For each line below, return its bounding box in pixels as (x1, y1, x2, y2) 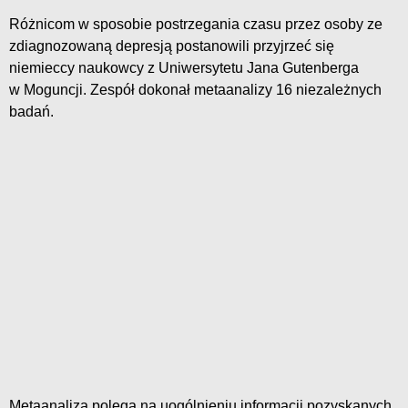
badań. (9, 104, 54, 120)
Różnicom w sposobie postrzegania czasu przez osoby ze (9, 16, 382, 33)
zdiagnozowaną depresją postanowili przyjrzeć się (9, 38, 334, 55)
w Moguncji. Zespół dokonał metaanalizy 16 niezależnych (9, 82, 382, 98)
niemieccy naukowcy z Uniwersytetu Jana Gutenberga (9, 60, 359, 76)
